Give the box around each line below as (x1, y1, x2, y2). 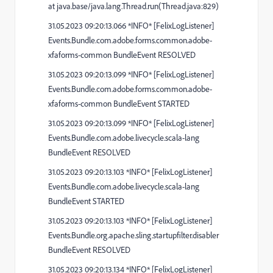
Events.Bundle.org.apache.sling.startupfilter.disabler (48, 229, 219, 241)
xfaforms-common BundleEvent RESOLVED (48, 49, 196, 60)
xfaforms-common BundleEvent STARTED (48, 97, 190, 109)
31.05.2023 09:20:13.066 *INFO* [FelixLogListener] (48, 19, 214, 31)
